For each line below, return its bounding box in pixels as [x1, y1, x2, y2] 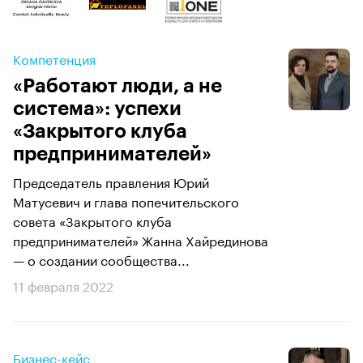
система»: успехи [13, 98, 181, 118]
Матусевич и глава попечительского [13, 190, 239, 211]
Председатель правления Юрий [13, 170, 209, 191]
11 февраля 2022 [13, 274, 113, 295]
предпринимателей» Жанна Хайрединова [13, 228, 268, 250]
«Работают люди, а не [13, 75, 222, 96]
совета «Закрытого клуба [13, 209, 172, 230]
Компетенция [13, 47, 96, 68]
